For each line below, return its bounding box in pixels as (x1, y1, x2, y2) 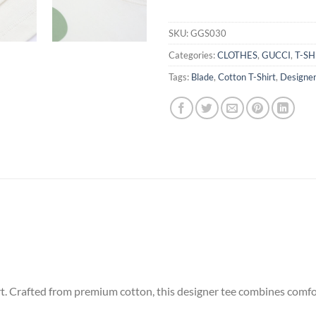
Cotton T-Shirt (218, 71, 276, 83)
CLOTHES (217, 49, 257, 61)
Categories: (169, 49, 217, 61)
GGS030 (190, 27, 226, 39)
